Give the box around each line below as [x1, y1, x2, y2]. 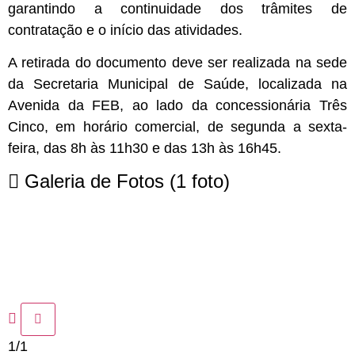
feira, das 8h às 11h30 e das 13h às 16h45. [8, 140, 281, 157]
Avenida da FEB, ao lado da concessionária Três [8, 97, 347, 114]
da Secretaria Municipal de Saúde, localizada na [8, 76, 347, 93]
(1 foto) [170, 170, 230, 193]
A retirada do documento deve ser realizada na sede [8, 55, 347, 71]
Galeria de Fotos [19, 170, 170, 193]
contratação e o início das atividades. [8, 21, 242, 38]
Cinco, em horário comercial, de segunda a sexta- [8, 119, 347, 136]
